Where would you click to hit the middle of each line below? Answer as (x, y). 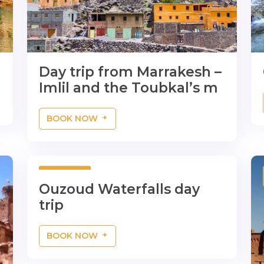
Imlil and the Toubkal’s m (128, 88)
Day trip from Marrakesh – (130, 72)
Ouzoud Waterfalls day (119, 189)
